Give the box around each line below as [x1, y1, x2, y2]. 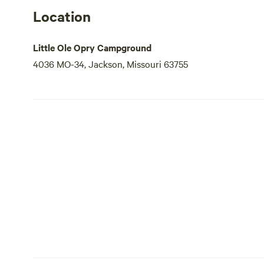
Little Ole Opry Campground [33, 41, 151, 54]
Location [33, 6, 91, 25]
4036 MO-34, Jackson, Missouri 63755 [33, 57, 188, 70]
